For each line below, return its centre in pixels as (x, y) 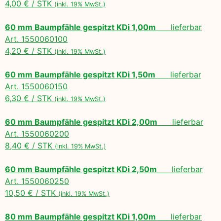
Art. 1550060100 (36, 39)
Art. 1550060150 (36, 86)
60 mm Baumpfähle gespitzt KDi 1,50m (80, 74)
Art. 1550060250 (37, 181)
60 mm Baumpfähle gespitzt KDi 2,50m (81, 169)
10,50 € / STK (32, 193)
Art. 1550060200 (37, 133)
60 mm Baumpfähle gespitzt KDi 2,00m (81, 122)
